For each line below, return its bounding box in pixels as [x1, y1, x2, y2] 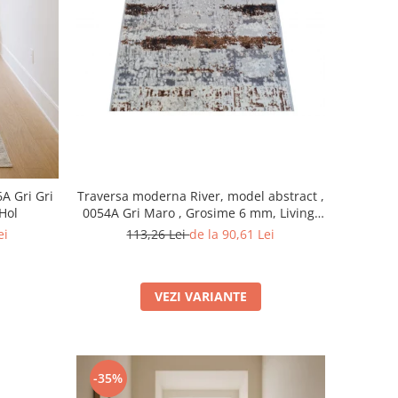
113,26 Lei [126, 226, 190, 243]
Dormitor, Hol [160, 221, 241, 239]
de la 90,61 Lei [189, 226, 275, 243]
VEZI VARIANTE [154, 288, 247, 306]
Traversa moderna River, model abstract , [76, 187, 324, 205]
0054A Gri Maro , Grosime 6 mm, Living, [83, 204, 319, 222]
